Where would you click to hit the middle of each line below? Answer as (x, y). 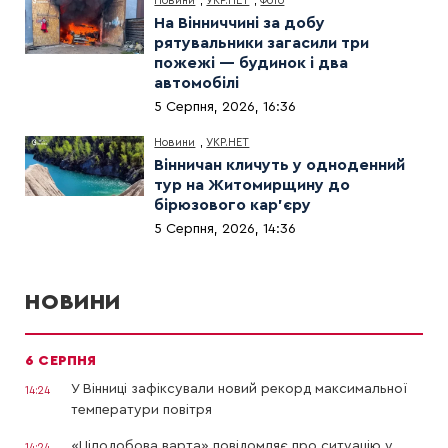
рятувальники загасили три (262, 43)
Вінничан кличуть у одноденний (280, 165)
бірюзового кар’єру (233, 205)
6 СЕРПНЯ (61, 361)
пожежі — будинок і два (251, 63)
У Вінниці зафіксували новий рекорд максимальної (239, 389)
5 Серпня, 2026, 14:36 (225, 229)
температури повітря (141, 410)
